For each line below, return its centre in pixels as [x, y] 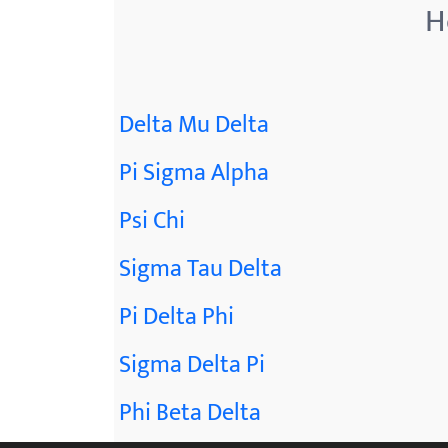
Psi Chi [152, 220]
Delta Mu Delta [194, 124]
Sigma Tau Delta [200, 268]
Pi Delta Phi [176, 316]
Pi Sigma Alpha [194, 172]
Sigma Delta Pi [192, 364]
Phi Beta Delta [190, 412]
